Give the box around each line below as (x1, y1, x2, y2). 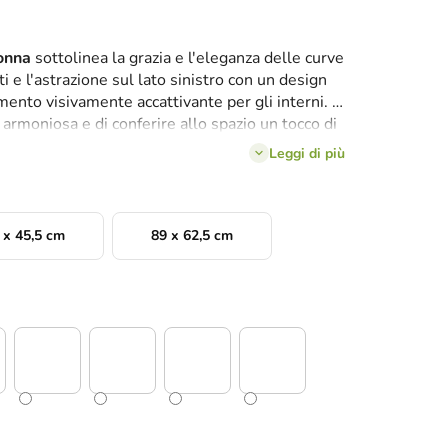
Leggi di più (269, 143, 345, 163)
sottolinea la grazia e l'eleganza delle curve (31, 47, 344, 70)
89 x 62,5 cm (151, 226, 233, 246)
